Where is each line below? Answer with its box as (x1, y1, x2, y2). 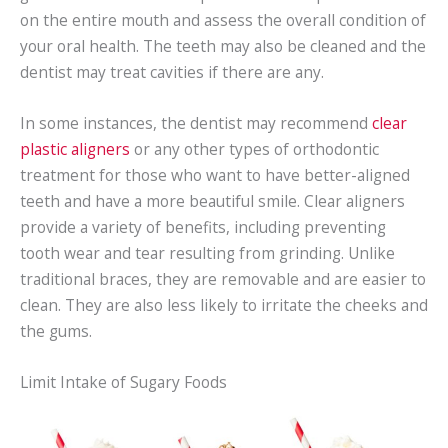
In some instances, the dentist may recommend (20, 111, 372, 134)
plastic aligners (20, 137, 130, 160)
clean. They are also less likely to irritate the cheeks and (20, 293, 428, 316)
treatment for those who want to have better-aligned (20, 163, 410, 186)
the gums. (20, 319, 92, 342)
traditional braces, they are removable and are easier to (20, 267, 426, 290)
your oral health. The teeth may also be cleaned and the (20, 34, 426, 57)
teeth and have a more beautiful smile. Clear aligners (20, 189, 405, 212)
